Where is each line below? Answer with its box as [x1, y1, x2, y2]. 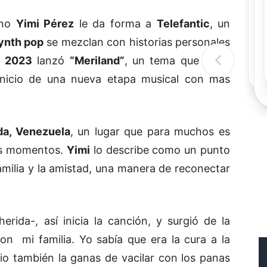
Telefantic [156, 17, 210, 30]
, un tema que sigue [124, 54, 231, 67]
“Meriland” [69, 54, 125, 67]
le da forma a [74, 17, 157, 30]
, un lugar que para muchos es [70, 125, 231, 138]
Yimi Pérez [15, 17, 74, 30]
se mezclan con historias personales [43, 36, 231, 49]
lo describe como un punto [89, 144, 231, 157]
